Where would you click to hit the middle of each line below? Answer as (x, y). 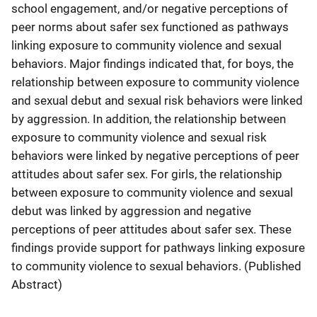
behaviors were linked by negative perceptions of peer (155, 155)
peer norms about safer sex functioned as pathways (150, 27)
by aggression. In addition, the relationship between (149, 119)
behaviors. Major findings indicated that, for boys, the (152, 63)
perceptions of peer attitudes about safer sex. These (151, 229)
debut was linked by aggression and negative (131, 211)
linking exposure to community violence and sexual (146, 45)
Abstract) (37, 284)
